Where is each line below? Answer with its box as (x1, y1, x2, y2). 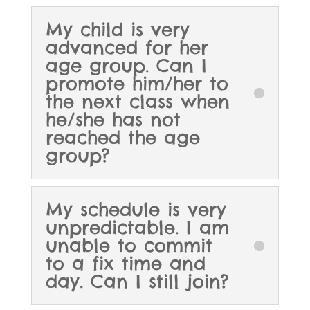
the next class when (45, 90, 230, 113)
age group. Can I (45, 54, 207, 77)
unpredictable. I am (45, 216, 229, 239)
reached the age (45, 126, 200, 149)
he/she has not (45, 108, 181, 131)
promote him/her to (45, 72, 228, 95)
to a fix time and (45, 252, 206, 275)
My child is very (45, 18, 190, 42)
